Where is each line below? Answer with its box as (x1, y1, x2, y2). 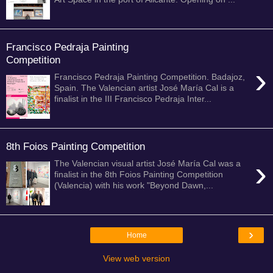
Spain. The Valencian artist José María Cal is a (54, 83, 235, 93)
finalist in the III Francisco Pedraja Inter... (54, 94, 212, 104)
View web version (103, 253, 170, 263)
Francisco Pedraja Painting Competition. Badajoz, (54, 72, 246, 82)
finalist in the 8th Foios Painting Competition (54, 169, 224, 180)
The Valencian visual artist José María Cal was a (54, 158, 241, 169)
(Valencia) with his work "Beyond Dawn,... (54, 180, 214, 191)
